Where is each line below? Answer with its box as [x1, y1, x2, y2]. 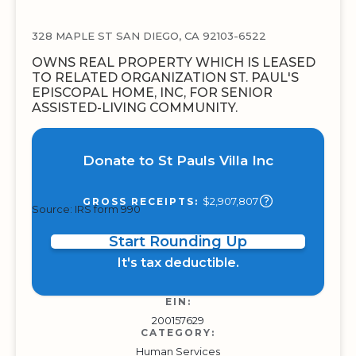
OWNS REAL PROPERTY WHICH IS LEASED [32, 55, 315, 70]
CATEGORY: [141, 327, 215, 339]
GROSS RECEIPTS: [82, 195, 203, 207]
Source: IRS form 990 [32, 203, 141, 215]
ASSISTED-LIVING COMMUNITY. [32, 100, 238, 115]
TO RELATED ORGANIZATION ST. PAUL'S [32, 70, 299, 85]
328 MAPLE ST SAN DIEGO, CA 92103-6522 [32, 29, 266, 42]
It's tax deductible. [117, 255, 239, 270]
